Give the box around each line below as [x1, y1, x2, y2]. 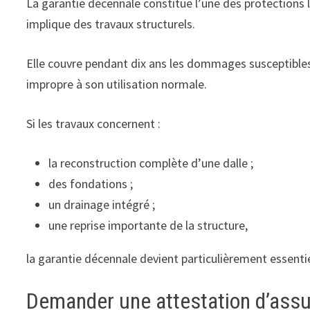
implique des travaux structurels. [26, 15, 196, 32]
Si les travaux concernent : [26, 115, 161, 131]
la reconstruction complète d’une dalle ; [48, 154, 254, 171]
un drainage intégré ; [48, 196, 156, 212]
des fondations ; [48, 175, 134, 192]
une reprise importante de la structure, [48, 217, 248, 233]
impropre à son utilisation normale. [26, 75, 208, 92]
